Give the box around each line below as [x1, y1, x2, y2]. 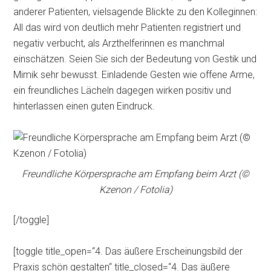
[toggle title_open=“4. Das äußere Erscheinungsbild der [13, 246, 243, 257]
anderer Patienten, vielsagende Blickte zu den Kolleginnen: [13, 6, 258, 18]
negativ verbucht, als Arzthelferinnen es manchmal [13, 38, 225, 49]
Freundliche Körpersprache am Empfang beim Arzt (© [22, 168, 249, 180]
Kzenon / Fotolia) [99, 184, 172, 195]
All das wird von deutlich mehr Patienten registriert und [13, 22, 241, 33]
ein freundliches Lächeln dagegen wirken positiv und [13, 85, 232, 96]
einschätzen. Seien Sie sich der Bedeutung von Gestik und [13, 53, 257, 65]
